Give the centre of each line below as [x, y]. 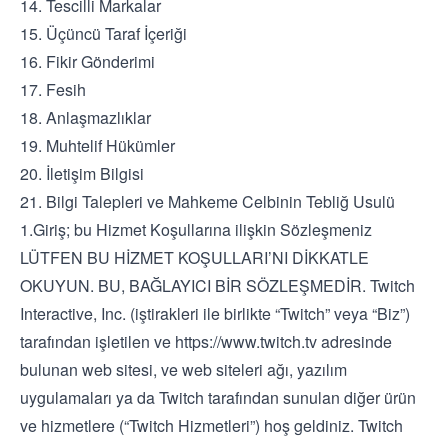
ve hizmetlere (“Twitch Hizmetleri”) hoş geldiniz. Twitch [211, 425]
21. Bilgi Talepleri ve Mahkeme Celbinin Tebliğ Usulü [207, 201]
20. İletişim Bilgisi [82, 173]
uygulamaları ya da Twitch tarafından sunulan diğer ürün [218, 397]
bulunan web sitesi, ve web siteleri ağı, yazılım [183, 369]
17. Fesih [53, 89]
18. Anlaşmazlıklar [85, 117]
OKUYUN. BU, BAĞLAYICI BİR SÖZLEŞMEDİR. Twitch [217, 285]
